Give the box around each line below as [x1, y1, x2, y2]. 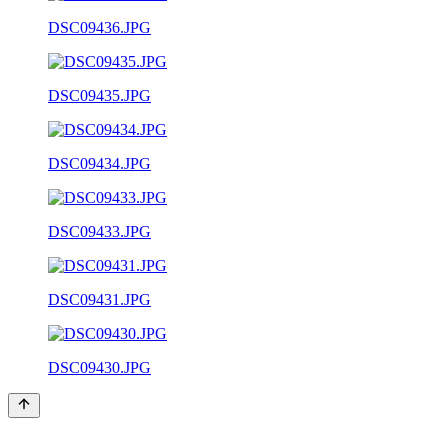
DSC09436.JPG [48, 18, 151, 36]
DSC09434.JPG [48, 154, 151, 172]
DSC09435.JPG [48, 86, 151, 104]
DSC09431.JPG [48, 290, 151, 308]
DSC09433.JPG [48, 222, 151, 240]
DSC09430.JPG [48, 358, 151, 376]
